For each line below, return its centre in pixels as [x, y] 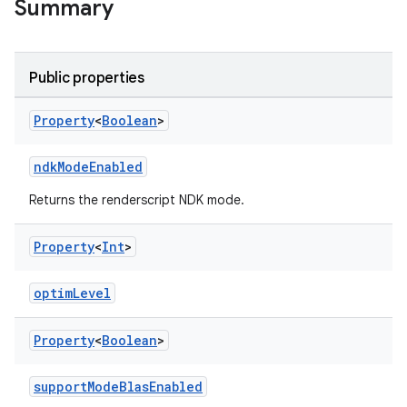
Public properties [87, 78]
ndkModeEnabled [88, 167]
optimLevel [72, 293]
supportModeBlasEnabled [118, 387]
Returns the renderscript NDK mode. [137, 200]
